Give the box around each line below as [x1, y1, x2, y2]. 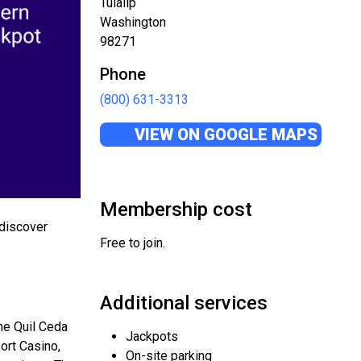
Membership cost [100, 198, 252, 221]
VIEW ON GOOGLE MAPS [131, 125, 317, 144]
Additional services [100, 292, 268, 314]
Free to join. [100, 235, 165, 251]
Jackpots [126, 329, 178, 344]
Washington [100, 15, 166, 30]
